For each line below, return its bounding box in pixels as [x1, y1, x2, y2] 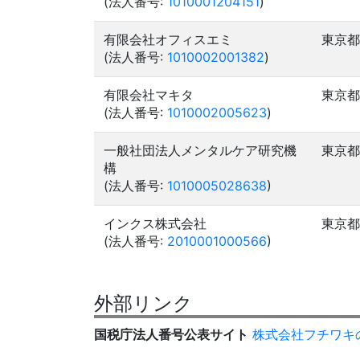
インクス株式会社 [104, 215, 207, 231]
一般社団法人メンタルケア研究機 [104, 142, 297, 158]
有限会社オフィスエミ [104, 31, 232, 47]
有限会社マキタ [104, 87, 194, 103]
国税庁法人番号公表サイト [94, 326, 248, 342]
